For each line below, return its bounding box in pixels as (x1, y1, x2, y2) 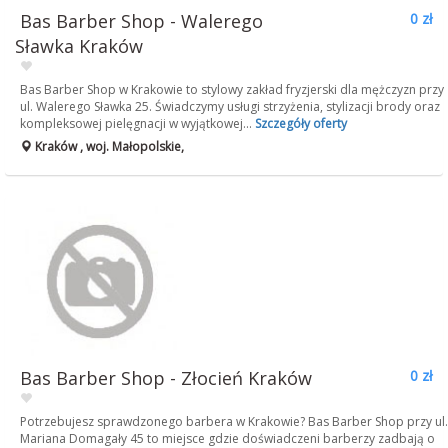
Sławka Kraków (15, 34, 143, 58)
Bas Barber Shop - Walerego (20, 9, 263, 33)
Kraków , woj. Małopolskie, (32, 138, 184, 155)
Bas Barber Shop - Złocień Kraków (20, 366, 312, 390)
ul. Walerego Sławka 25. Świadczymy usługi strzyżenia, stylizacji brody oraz (20, 98, 440, 115)
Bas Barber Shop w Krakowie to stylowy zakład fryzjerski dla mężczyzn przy (20, 81, 444, 98)
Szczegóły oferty (255, 115, 347, 132)
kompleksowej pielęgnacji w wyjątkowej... (20, 115, 255, 132)
